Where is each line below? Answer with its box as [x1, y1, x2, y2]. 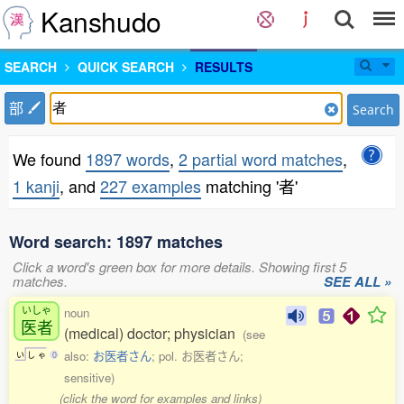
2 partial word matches [179, 147, 343, 170]
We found [13, 147, 86, 170]
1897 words [86, 147, 170, 170]
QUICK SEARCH [78, 58, 174, 76]
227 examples [100, 174, 201, 197]
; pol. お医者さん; [151, 347, 243, 364]
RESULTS [195, 58, 252, 76]
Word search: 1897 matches [9, 230, 223, 253]
